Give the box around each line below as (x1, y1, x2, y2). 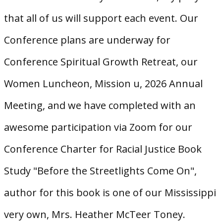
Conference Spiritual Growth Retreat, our (4, 55, 198, 68)
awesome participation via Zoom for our (4, 120, 192, 134)
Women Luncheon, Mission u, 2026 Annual (4, 76, 203, 90)
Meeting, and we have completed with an (4, 98, 196, 112)
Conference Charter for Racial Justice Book (4, 142, 202, 156)
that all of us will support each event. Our (4, 11, 198, 25)
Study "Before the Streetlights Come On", (4, 164, 197, 177)
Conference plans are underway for (4, 33, 170, 47)
